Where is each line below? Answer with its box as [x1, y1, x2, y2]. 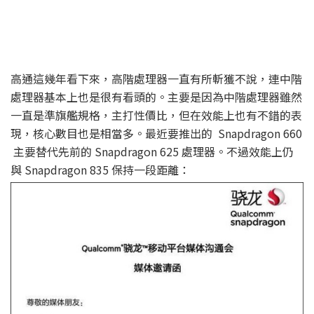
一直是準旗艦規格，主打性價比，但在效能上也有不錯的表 [11, 107, 302, 124]
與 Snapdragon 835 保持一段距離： [11, 161, 190, 179]
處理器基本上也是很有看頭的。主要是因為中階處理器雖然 [11, 88, 302, 106]
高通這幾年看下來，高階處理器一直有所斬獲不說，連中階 [11, 70, 302, 88]
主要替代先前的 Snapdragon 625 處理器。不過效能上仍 [11, 143, 294, 161]
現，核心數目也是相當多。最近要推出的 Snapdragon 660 [11, 125, 302, 142]
